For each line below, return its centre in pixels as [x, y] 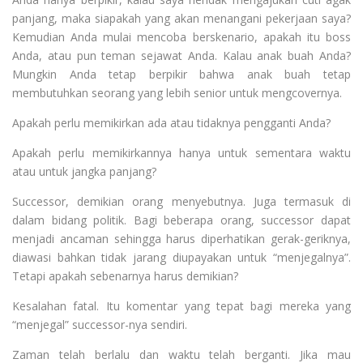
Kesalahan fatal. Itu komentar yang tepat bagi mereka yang [181, 306]
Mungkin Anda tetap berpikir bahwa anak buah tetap [181, 74]
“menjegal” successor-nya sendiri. [100, 325]
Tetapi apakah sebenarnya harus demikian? [125, 276]
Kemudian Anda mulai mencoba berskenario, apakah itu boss [181, 37]
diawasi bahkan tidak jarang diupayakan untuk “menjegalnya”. [181, 257]
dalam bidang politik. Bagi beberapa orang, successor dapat [181, 220]
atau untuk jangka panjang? [84, 171]
